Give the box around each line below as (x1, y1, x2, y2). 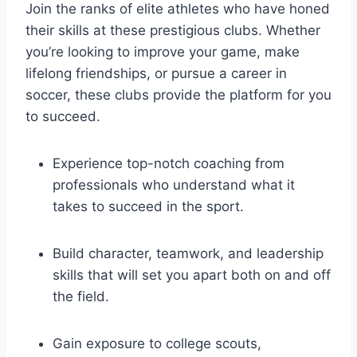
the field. (53, 288, 109, 304)
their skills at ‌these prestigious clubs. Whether (25, 22, 320, 38)
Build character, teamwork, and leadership (53, 245, 324, 261)
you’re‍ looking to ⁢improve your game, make (25, 43, 300, 60)
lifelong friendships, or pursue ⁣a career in (25, 65, 287, 81)
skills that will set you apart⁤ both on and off (53, 266, 331, 283)
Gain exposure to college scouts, (53, 335, 261, 351)
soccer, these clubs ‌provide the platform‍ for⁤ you (25, 86, 331, 103)
